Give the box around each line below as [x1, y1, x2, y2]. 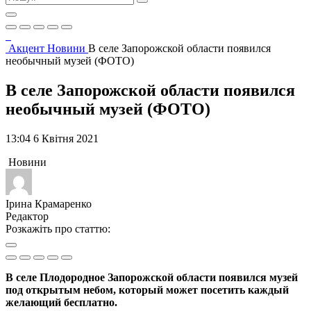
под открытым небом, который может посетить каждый [6, 283, 289, 296]
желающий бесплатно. [6, 296, 117, 308]
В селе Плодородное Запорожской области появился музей [6, 271, 298, 283]
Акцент [8, 42, 47, 54]
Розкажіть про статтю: [6, 222, 110, 235]
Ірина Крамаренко [6, 197, 92, 210]
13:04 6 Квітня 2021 [6, 132, 99, 144]
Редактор [6, 210, 49, 222]
